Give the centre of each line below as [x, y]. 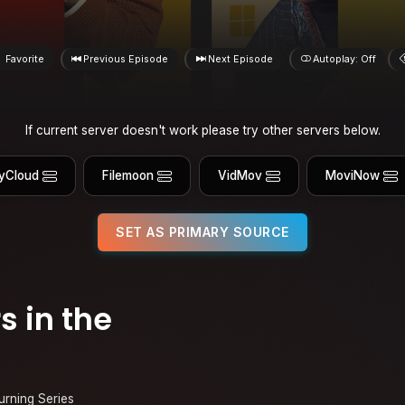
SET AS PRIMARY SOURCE [202, 231]
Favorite [24, 59]
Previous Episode [126, 59]
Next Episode [240, 59]
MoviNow [353, 176]
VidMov [240, 176]
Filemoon [128, 176]
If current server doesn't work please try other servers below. [202, 130]
